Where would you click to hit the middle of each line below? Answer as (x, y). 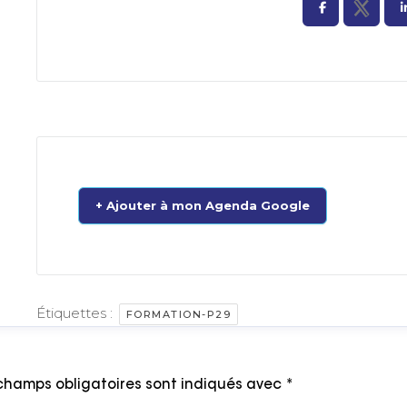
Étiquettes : (76, 313)
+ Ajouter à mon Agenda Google (202, 205)
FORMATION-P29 (179, 314)
